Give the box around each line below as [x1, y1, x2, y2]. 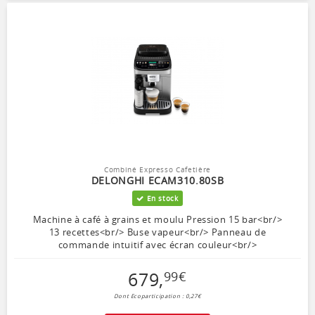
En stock [143, 193, 179, 203]
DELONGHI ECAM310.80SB [91, 173, 224, 187]
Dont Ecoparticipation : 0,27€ [113, 292, 202, 300]
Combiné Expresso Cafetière [104, 164, 211, 174]
